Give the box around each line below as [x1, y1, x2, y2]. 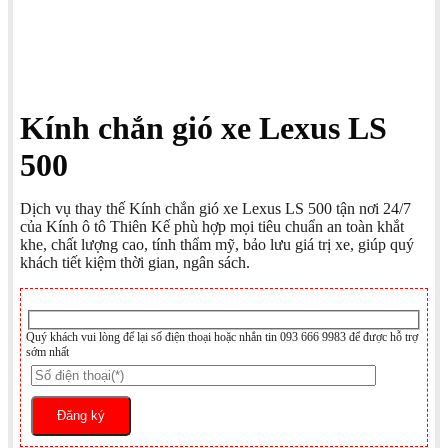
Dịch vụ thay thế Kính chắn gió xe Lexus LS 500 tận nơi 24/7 [20, 200, 411, 218]
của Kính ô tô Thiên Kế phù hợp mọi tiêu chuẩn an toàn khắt [20, 218, 404, 236]
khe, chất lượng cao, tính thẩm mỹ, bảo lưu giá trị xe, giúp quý [20, 236, 414, 254]
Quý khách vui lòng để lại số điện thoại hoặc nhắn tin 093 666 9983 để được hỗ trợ [26, 330, 418, 345]
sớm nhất [26, 345, 69, 360]
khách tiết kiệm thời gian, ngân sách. [20, 254, 250, 272]
